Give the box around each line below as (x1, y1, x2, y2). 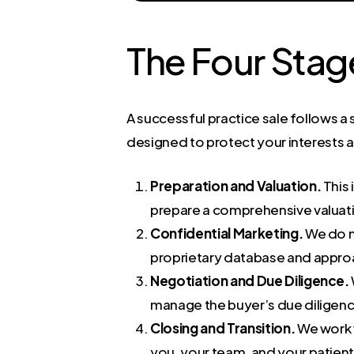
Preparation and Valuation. (150, 176, 322, 194)
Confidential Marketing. (150, 224, 303, 242)
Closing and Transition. (150, 318, 296, 337)
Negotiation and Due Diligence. (150, 271, 349, 289)
